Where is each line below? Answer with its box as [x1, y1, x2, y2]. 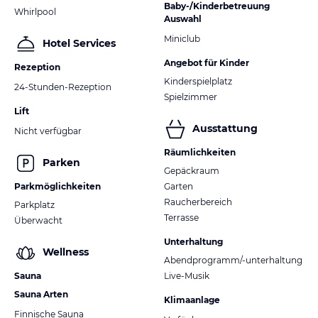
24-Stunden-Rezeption [14, 81, 111, 92]
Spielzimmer [164, 91, 217, 102]
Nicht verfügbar [14, 125, 82, 136]
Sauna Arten [14, 288, 68, 300]
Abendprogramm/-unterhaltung [164, 254, 302, 265]
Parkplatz [14, 199, 55, 210]
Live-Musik [164, 270, 209, 281]
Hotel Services [43, 37, 116, 50]
